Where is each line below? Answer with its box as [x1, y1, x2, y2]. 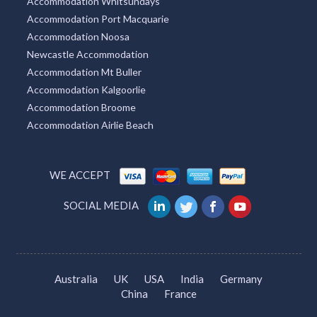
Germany [220, 282, 263, 295]
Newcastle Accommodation [26, 57, 149, 70]
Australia [54, 282, 98, 295]
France [163, 296, 197, 310]
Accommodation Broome [26, 110, 136, 123]
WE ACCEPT [49, 178, 110, 191]
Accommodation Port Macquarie [26, 22, 169, 35]
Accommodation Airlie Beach [26, 128, 154, 141]
